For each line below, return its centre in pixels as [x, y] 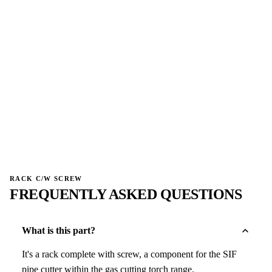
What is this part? [59, 230]
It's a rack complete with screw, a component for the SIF [129, 254]
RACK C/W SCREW [46, 178]
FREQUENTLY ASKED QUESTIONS [126, 194]
